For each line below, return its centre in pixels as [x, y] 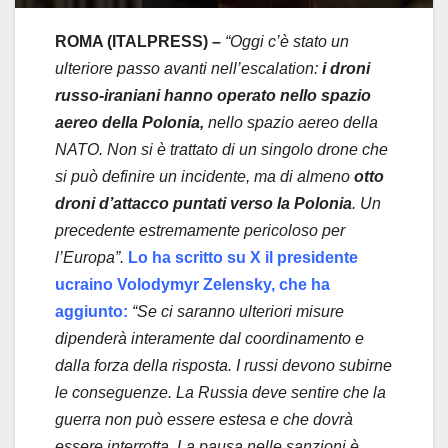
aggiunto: [91, 312]
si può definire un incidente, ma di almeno [202, 177]
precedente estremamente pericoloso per [200, 231]
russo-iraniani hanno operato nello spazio [213, 96]
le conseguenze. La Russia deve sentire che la [220, 393]
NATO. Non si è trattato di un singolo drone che [221, 150]
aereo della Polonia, [129, 123]
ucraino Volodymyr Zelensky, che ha [192, 285]
